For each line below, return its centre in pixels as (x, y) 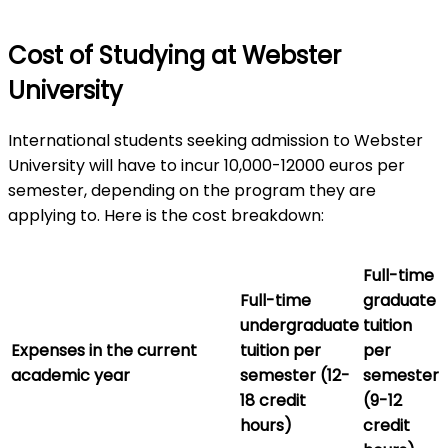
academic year (70, 375)
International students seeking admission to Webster (215, 140)
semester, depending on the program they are (192, 190)
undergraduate (299, 325)
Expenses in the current (104, 350)
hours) (266, 425)
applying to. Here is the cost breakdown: (166, 215)
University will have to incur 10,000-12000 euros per (206, 165)
